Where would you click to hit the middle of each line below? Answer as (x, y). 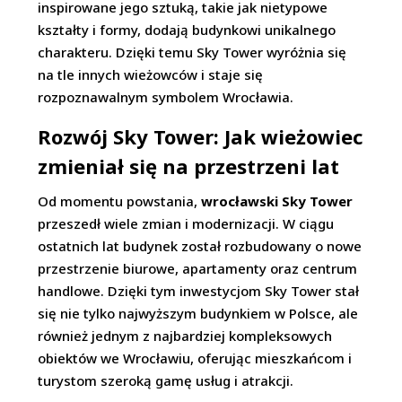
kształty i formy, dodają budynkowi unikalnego (187, 30)
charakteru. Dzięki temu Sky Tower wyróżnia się (192, 52)
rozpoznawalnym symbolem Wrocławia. (166, 97)
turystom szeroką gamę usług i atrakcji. (166, 380)
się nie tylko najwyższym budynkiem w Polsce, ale (198, 313)
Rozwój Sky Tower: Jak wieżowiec (201, 136)
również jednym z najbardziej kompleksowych (185, 336)
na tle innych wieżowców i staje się (151, 74)
